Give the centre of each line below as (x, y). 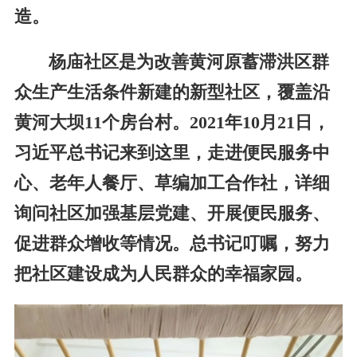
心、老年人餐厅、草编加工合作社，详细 (172, 183)
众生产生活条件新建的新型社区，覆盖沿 (172, 92)
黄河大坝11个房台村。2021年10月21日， (172, 122)
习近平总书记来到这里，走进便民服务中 (172, 153)
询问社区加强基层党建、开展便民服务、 (172, 213)
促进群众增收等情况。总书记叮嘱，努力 (172, 243)
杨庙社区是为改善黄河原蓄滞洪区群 (188, 62)
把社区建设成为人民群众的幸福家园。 (163, 274)
